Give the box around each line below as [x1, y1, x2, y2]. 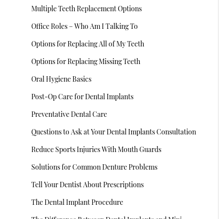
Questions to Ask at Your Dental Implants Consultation [31, 127, 197, 136]
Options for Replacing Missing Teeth [31, 57, 141, 66]
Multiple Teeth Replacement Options [31, 4, 142, 13]
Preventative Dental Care [31, 109, 108, 119]
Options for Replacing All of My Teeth [31, 39, 145, 48]
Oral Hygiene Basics [31, 74, 92, 84]
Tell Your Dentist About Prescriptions [31, 180, 144, 189]
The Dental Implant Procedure [31, 197, 124, 207]
